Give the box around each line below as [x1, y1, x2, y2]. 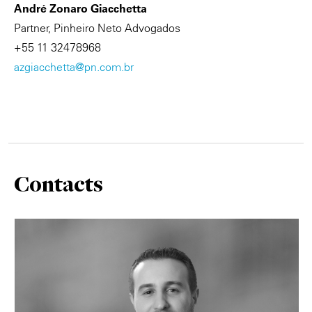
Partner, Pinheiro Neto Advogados [14, 21, 180, 36]
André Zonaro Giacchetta [14, 1, 147, 16]
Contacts [14, 170, 103, 198]
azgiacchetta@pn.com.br [14, 60, 134, 75]
